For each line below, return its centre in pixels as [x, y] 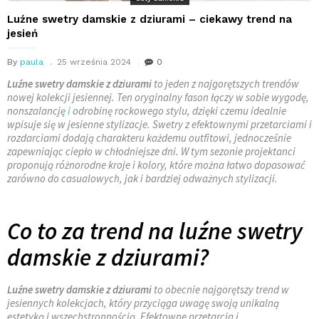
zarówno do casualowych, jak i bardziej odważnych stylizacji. [142, 178]
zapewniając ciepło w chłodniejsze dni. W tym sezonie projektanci [151, 151]
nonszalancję [37, 110]
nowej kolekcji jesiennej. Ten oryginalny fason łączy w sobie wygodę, [158, 97]
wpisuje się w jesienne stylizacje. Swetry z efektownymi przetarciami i [159, 124]
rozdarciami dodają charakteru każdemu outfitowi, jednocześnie [149, 137]
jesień [22, 33]
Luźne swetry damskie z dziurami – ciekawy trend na [150, 19]
